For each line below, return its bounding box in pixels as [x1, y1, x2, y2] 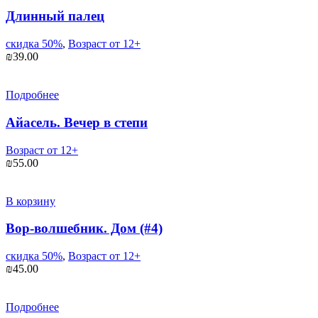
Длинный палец [6, 9, 104, 24]
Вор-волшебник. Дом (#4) [6, 221, 163, 236]
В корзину [6, 194, 55, 207]
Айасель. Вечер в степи [6, 114, 148, 130]
